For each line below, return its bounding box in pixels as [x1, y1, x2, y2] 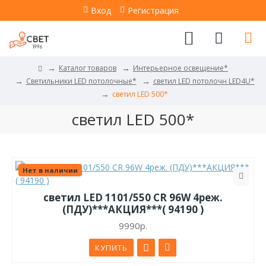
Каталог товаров [59, 62, 116, 73]
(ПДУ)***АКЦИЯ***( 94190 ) [62, 202, 204, 216]
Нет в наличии [23, 166, 78, 175]
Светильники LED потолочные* [26, 75, 137, 86]
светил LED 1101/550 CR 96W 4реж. [43, 191, 223, 204]
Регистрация [128, 4, 179, 16]
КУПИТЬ [95, 242, 128, 253]
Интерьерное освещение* [133, 62, 228, 73]
